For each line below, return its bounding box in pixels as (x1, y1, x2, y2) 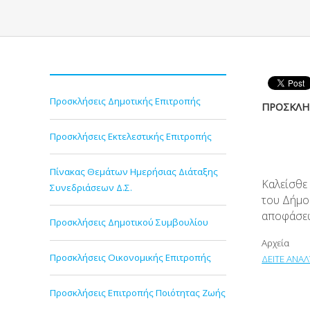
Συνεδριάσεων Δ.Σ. (50, 181, 132, 194)
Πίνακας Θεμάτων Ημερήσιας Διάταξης (50, 165, 218, 178)
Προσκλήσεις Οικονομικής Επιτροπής (50, 250, 211, 264)
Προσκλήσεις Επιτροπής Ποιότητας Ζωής (50, 286, 226, 299)
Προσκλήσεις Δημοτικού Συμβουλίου (50, 216, 208, 229)
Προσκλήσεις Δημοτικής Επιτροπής (50, 95, 201, 108)
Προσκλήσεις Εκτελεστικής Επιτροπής (50, 129, 212, 143)
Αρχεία (262, 237, 290, 250)
